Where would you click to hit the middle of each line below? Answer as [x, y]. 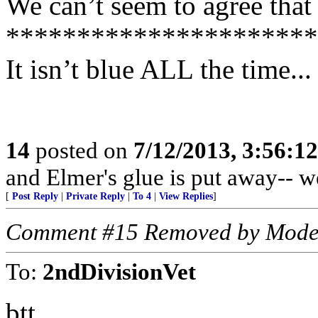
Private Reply [95, 196]
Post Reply [35, 196]
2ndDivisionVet [119, 272]
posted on [82, 150]
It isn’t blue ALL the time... [159, 69]
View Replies [186, 196]
